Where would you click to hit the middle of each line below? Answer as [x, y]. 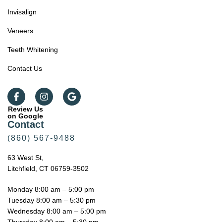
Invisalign [22, 12]
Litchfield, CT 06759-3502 [48, 168]
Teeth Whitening [33, 49]
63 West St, [26, 157]
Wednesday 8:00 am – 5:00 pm [57, 211]
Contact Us [25, 68]
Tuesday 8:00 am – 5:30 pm [52, 200]
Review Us [25, 109]
